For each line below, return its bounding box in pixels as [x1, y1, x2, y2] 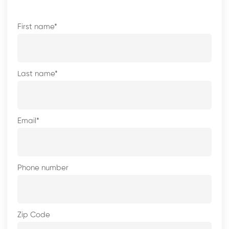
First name [17, 23, 55, 31]
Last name [17, 70, 55, 78]
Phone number [17, 164, 69, 172]
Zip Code [17, 211, 51, 219]
